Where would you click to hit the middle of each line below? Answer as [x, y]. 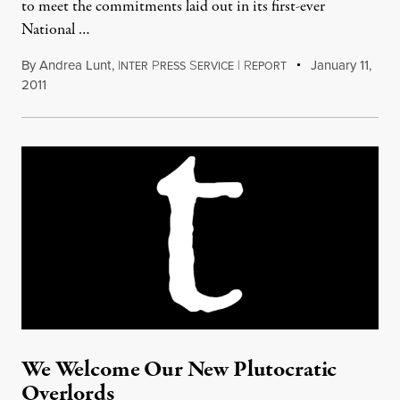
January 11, [340, 65]
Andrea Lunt [75, 65]
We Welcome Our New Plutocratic [179, 370]
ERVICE [215, 66]
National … [56, 30]
